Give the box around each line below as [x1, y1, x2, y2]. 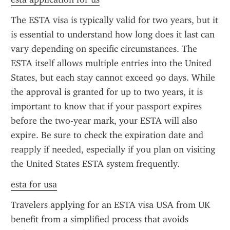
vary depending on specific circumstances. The [11, 43, 197, 54]
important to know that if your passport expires [11, 101, 202, 112]
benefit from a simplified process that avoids [11, 214, 188, 225]
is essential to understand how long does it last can [11, 29, 215, 40]
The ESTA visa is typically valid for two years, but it [11, 14, 218, 26]
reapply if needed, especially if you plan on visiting [11, 144, 215, 155]
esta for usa [11, 179, 57, 190]
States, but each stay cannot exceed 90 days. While [11, 72, 215, 83]
